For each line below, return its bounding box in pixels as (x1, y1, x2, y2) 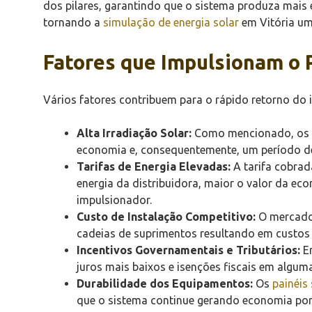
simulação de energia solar (103, 15, 239, 29)
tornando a (43, 15, 103, 29)
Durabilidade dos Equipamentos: (77, 276, 253, 290)
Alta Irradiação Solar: (77, 126, 192, 139)
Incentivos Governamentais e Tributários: (77, 243, 300, 256)
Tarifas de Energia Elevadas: (77, 159, 231, 173)
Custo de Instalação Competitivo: (77, 210, 256, 223)
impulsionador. (77, 193, 152, 206)
